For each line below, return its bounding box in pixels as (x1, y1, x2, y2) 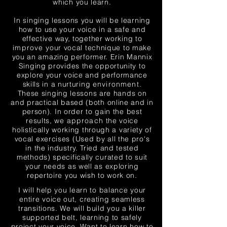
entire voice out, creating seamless (19, 195, 145, 204)
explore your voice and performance (17, 70, 147, 80)
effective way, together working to (22, 34, 142, 43)
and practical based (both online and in (11, 98, 154, 107)
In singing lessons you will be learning (14, 16, 150, 25)
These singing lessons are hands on (17, 89, 147, 98)
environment (92, 80, 139, 89)
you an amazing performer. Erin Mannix (12, 52, 153, 61)
